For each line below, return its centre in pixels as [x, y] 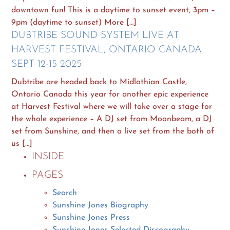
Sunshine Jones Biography [101, 205]
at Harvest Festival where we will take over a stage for [112, 107]
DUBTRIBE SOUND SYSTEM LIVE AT [95, 35]
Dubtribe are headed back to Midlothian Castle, [99, 82]
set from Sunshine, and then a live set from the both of [113, 131]
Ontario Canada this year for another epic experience [110, 94]
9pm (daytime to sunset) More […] [74, 22]
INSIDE [48, 157]
